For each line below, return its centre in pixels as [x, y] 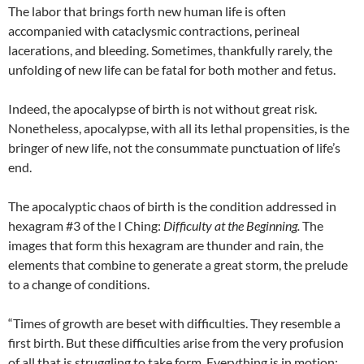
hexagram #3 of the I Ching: [86, 226]
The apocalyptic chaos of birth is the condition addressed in [172, 206]
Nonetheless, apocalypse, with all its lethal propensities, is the [179, 128]
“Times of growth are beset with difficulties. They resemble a [174, 323]
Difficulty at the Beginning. [233, 226]
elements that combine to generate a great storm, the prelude [178, 265]
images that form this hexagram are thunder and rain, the [166, 245]
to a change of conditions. [79, 284]
